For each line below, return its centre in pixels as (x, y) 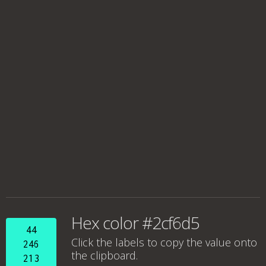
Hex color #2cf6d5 (135, 223)
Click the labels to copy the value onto (164, 242)
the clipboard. (104, 255)
